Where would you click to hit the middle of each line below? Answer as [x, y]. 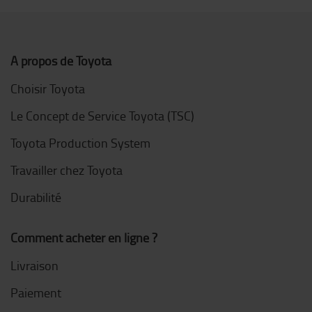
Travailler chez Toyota [67, 170]
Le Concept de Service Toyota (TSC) [102, 116]
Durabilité [36, 197]
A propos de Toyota [61, 61]
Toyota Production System [80, 143]
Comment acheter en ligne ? [84, 238]
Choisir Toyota [48, 89]
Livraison [34, 266]
